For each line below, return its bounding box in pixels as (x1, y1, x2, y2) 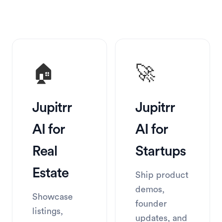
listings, (32, 207, 63, 216)
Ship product (135, 170, 188, 179)
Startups (135, 144, 186, 158)
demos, (135, 185, 165, 194)
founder (135, 199, 167, 208)
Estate (32, 166, 68, 180)
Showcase (32, 192, 73, 201)
